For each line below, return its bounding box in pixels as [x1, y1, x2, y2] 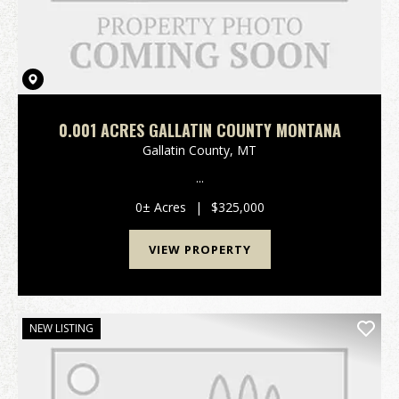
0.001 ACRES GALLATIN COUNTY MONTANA [58, 118, 341, 142]
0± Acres [134, 199, 186, 216]
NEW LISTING [29, 321, 94, 336]
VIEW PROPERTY [148, 241, 251, 257]
